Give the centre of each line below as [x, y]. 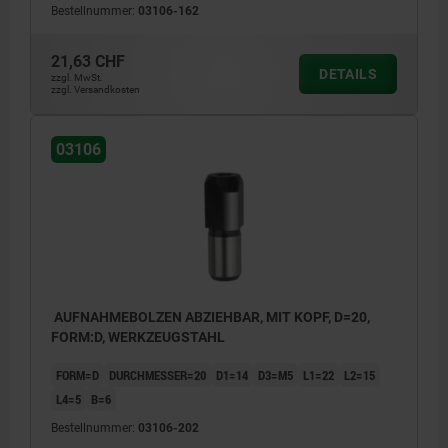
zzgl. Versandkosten [95, 90]
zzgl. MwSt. [77, 78]
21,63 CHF [88, 62]
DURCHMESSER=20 [157, 375]
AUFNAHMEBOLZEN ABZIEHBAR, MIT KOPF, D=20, [210, 317]
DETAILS [348, 74]
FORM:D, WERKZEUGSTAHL [138, 337]
